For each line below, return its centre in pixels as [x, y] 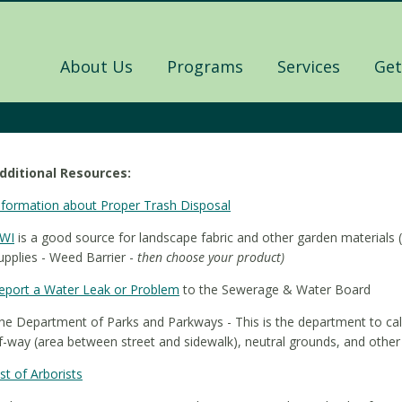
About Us [96, 66]
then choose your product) [211, 257]
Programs [205, 66]
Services [309, 66]
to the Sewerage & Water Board [275, 289]
